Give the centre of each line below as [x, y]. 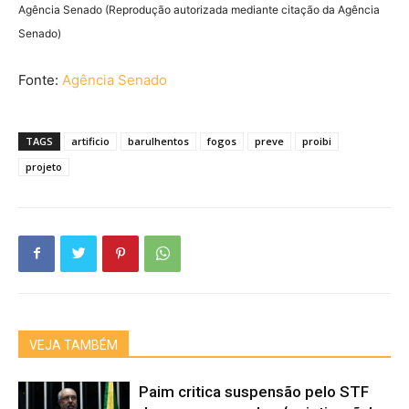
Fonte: [40, 79]
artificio [90, 141]
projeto [44, 166]
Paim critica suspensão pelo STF [254, 391]
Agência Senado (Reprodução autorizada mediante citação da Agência [199, 9]
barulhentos [158, 141]
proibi [317, 141]
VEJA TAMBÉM [73, 345]
